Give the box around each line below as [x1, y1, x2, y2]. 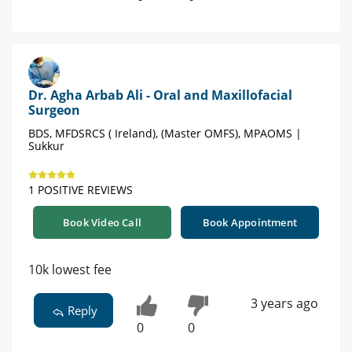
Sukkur [28, 138, 64, 154]
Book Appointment [202, 215, 298, 230]
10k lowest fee [28, 261, 112, 279]
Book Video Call [63, 215, 141, 230]
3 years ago [250, 295, 318, 313]
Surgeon [28, 101, 80, 119]
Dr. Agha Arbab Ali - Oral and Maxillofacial [28, 86, 292, 104]
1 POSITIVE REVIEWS [28, 182, 133, 198]
